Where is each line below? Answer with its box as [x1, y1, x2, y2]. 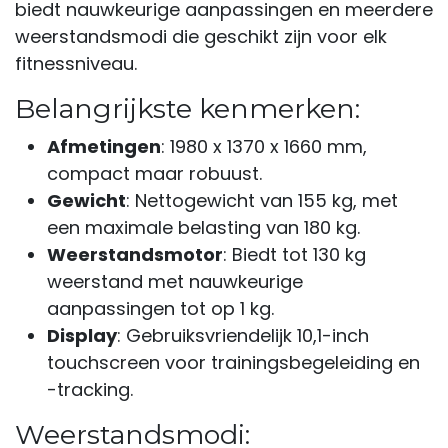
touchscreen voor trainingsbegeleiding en [47, 349, 420, 375]
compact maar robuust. [47, 160, 262, 186]
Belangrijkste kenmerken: [15, 91, 360, 125]
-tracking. [47, 376, 133, 402]
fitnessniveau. [15, 50, 137, 76]
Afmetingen [47, 133, 161, 159]
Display [47, 322, 117, 348]
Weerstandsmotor [47, 241, 223, 267]
